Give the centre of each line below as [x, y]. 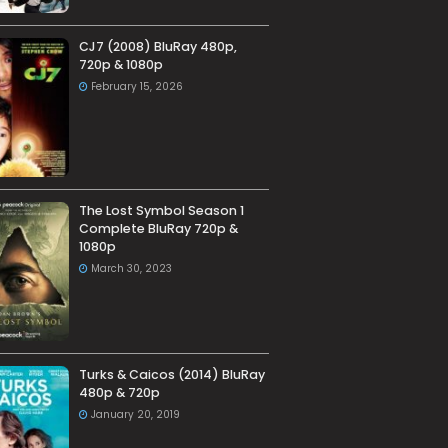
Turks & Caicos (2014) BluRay [171, 375]
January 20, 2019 [135, 415]
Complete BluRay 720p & [158, 229]
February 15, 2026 [136, 87]
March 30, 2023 [131, 269]
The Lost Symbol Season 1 [161, 211]
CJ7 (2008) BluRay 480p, [157, 47]
